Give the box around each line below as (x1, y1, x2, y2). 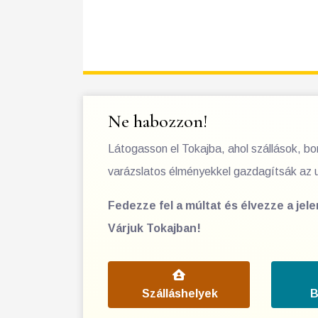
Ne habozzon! (108, 110, 207, 132)
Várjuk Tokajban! (108, 222, 201, 234)
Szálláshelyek (142, 287, 218, 300)
